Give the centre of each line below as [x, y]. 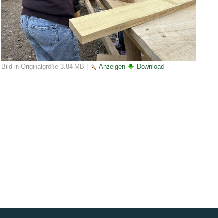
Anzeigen [112, 66]
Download [150, 66]
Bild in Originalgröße [30, 66]
